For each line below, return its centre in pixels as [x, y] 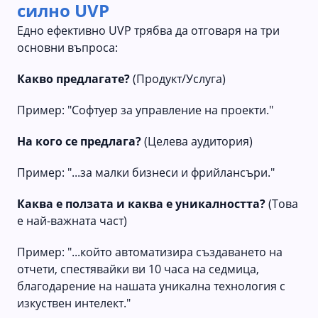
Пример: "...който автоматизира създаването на [150, 252]
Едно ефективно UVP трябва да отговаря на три [148, 30]
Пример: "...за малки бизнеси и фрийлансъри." [146, 172]
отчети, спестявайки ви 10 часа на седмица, [138, 269]
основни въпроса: [67, 47]
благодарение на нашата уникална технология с [151, 286]
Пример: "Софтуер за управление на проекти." [145, 110]
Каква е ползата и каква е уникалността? [141, 203]
